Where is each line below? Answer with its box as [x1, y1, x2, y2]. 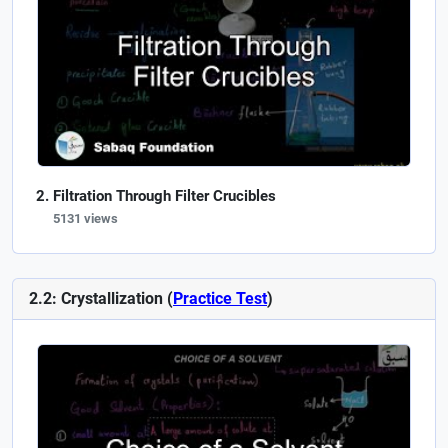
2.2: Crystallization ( [29, 288, 173, 308]
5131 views [53, 210, 118, 226]
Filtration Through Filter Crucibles [53, 186, 276, 205]
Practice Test [173, 288, 267, 308]
